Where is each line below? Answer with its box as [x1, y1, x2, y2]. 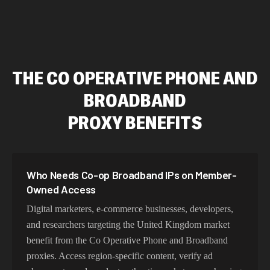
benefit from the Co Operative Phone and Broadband [27, 235, 228, 245]
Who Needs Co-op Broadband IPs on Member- [27, 168, 237, 181]
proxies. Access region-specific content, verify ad [27, 251, 213, 261]
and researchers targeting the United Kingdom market [27, 219, 230, 230]
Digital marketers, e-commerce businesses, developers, [27, 204, 233, 214]
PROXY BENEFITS [67, 111, 202, 134]
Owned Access [27, 183, 96, 196]
